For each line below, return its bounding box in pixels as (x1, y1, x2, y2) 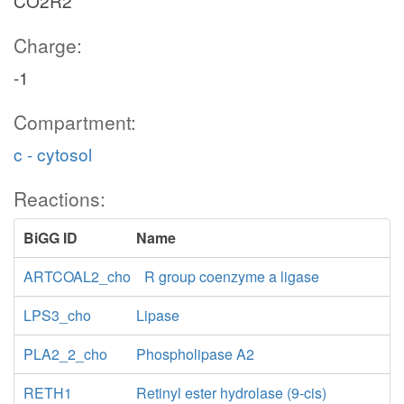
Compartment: (14, 108, 136, 135)
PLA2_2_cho (23, 344, 107, 364)
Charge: (14, 32, 82, 59)
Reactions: (14, 185, 106, 212)
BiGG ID (23, 227, 78, 248)
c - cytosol (14, 142, 92, 166)
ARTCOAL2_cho (23, 266, 131, 287)
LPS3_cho (23, 305, 91, 326)
